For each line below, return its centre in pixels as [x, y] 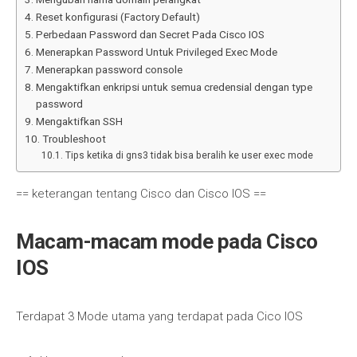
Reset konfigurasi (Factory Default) [118, 17]
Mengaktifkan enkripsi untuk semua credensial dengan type [174, 87]
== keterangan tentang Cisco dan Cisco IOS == [141, 194]
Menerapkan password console [109, 69]
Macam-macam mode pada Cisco [167, 241]
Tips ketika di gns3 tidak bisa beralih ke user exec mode [189, 155]
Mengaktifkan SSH [79, 121]
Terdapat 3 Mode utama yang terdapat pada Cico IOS [159, 316]
